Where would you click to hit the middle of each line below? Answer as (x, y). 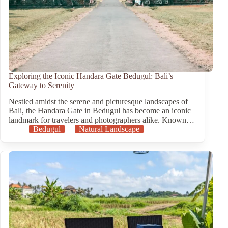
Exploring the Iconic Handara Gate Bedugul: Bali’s (91, 76)
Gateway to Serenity (41, 85)
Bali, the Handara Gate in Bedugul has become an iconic (100, 111)
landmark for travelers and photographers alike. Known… (102, 120)
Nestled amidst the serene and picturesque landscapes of (98, 102)
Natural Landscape (109, 129)
